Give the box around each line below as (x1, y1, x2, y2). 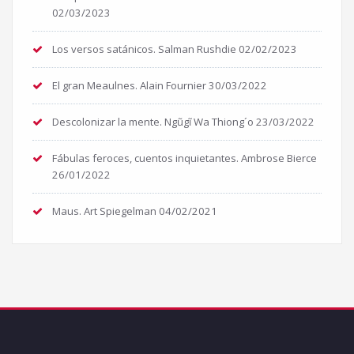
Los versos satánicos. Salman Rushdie (52, 42, 236, 57)
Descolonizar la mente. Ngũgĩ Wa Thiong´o (52, 115, 254, 130)
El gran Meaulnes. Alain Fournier (52, 78, 206, 93)
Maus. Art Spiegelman (52, 204, 156, 219)
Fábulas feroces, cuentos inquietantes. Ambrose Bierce (52, 151, 317, 166)
